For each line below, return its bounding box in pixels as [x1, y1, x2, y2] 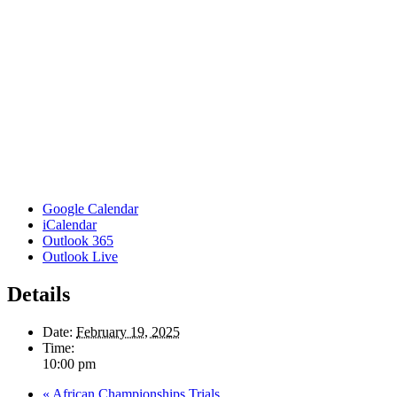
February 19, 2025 [76, 323, 180, 339]
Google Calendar [43, 200, 138, 216]
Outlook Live [43, 248, 118, 264]
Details [7, 282, 70, 306]
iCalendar [43, 216, 97, 232]
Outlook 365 [43, 232, 113, 248]
